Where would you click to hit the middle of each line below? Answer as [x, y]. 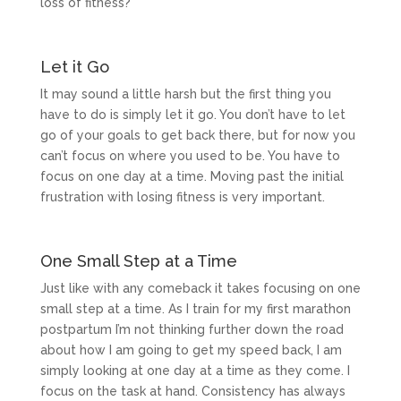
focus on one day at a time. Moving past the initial [192, 176]
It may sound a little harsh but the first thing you [185, 94]
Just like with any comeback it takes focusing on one [200, 288]
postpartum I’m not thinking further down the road [192, 329]
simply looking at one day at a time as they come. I [195, 370]
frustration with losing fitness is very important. [182, 196]
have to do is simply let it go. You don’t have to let [192, 114]
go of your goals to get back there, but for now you [197, 135]
